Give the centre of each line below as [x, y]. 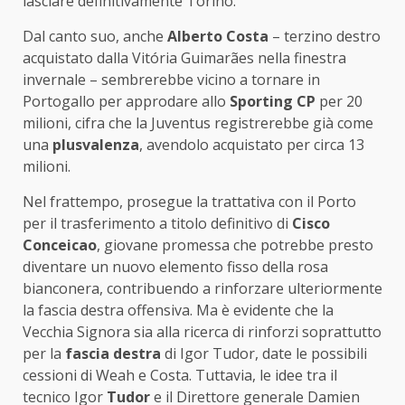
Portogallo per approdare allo [124, 102]
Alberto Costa [218, 37]
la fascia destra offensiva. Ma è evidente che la [178, 311]
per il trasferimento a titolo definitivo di [157, 224]
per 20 [339, 102]
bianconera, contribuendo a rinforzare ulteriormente [202, 289]
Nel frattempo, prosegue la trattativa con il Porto [189, 202]
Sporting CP [271, 102]
